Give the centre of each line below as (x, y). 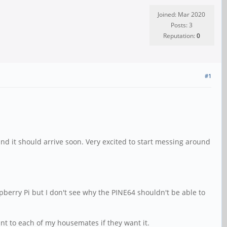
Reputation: (180, 36)
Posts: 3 (181, 25)
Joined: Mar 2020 (181, 14)
